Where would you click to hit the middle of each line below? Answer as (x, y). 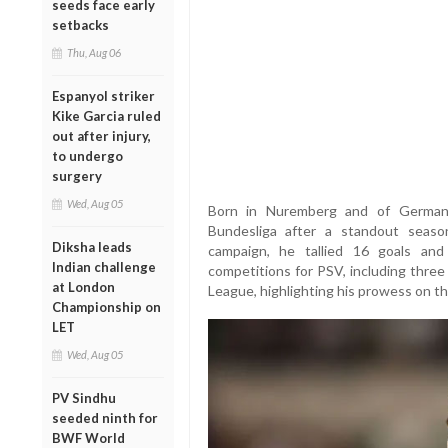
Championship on (106, 306)
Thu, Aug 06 (94, 52)
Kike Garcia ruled (106, 115)
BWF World (88, 437)
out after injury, (101, 135)
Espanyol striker (103, 95)
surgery (77, 175)
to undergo (87, 155)
